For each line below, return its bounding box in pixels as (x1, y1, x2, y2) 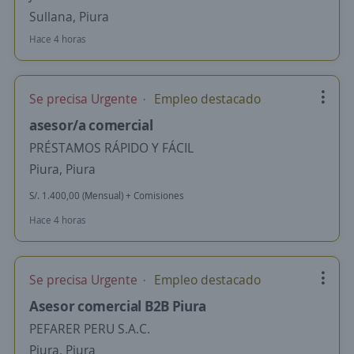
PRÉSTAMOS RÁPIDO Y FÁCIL (29, 139, 194, 156)
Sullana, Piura (29, 8, 109, 25)
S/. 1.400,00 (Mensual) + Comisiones (29, 189, 184, 202)
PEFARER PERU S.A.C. (29, 320, 150, 337)
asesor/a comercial (29, 115, 153, 134)
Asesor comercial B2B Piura (29, 296, 207, 315)
